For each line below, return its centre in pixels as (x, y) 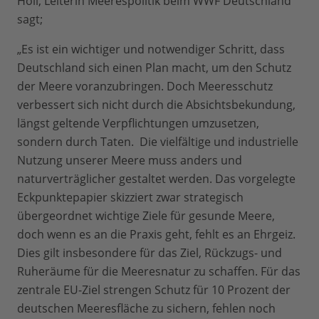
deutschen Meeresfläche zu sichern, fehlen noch (146, 309)
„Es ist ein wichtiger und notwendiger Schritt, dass (151, 49)
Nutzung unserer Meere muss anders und (130, 161)
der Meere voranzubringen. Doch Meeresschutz (145, 87)
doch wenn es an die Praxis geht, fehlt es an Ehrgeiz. (156, 235)
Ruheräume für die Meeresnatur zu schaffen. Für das (159, 272)
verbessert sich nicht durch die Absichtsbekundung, (156, 105)
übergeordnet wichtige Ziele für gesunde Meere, (146, 216)
